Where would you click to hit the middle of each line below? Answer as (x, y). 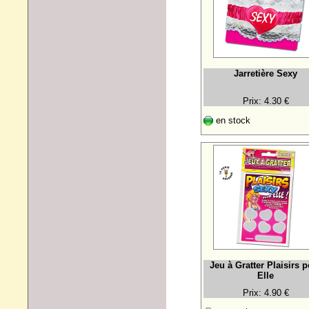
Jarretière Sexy (266, 73)
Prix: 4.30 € (266, 101)
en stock (232, 120)
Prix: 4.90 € (266, 292)
